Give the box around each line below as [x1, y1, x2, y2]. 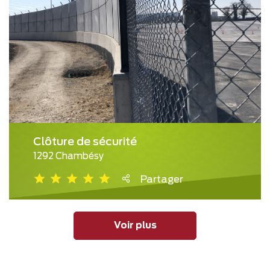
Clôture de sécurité [33, 137, 137, 148]
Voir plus [113, 221, 157, 230]
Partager [140, 175, 183, 185]
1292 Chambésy [33, 152, 104, 162]
